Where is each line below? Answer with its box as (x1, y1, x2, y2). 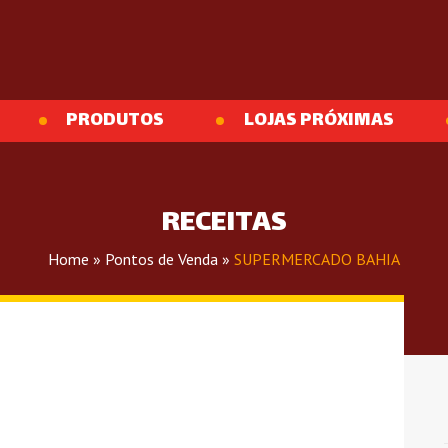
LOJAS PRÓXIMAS (243, 105, 394, 137)
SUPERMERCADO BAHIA (234, 249, 400, 269)
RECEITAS (161, 199, 287, 249)
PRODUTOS (66, 105, 165, 137)
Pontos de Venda (105, 249, 218, 269)
